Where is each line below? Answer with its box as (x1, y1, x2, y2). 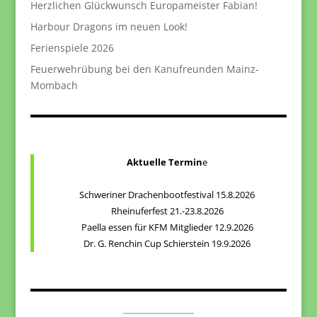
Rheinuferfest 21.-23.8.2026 (110, 204, 224, 218)
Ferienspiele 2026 (30, 41, 114, 55)
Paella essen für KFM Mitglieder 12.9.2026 (81, 221, 253, 234)
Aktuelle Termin (127, 156, 203, 169)
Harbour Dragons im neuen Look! (30, 20, 188, 34)
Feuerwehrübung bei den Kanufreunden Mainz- (30, 62, 259, 76)
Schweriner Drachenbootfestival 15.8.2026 (79, 188, 255, 202)
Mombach (30, 79, 78, 93)
